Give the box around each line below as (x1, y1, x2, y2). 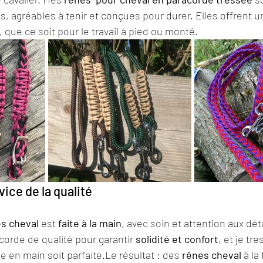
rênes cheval (182, 248, 241, 261)
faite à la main (58, 216, 122, 230)
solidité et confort (136, 232, 218, 245)
